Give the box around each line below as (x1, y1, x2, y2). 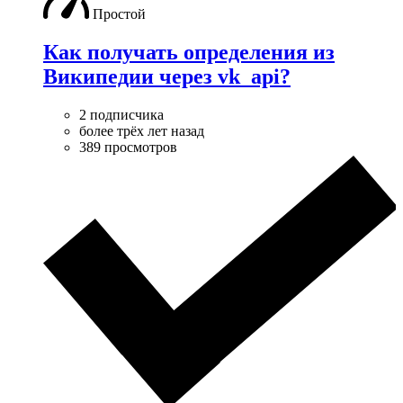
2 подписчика (79, 106, 164, 122)
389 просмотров (79, 139, 177, 155)
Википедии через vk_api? (43, 64, 291, 88)
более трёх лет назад (79, 122, 204, 139)
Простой (93, 5, 146, 22)
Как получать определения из (43, 40, 335, 64)
